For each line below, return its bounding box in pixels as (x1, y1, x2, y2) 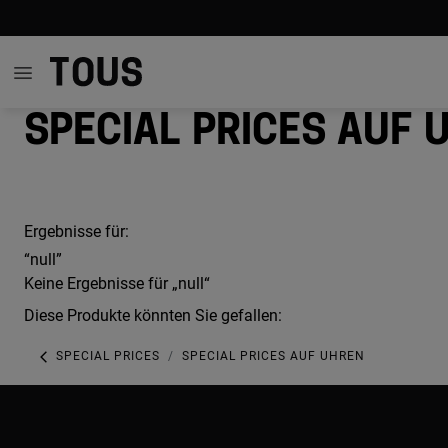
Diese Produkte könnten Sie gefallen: (24, 306, 282, 325)
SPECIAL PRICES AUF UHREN (182, 349, 365, 364)
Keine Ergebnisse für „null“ (24, 274, 210, 293)
